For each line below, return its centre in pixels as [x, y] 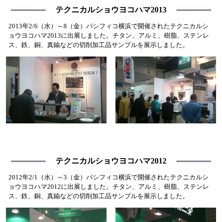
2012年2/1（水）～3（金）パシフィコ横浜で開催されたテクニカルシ [108, 177]
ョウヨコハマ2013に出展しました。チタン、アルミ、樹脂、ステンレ [109, 35]
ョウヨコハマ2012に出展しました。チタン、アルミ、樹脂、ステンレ [109, 187]
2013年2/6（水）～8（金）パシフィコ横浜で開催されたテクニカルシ [108, 26]
